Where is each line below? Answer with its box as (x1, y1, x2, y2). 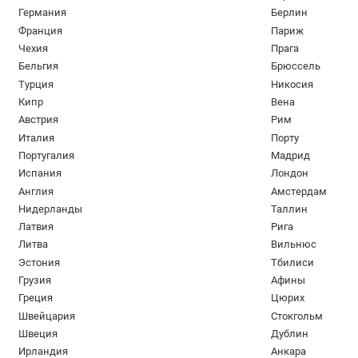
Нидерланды (18, 202, 82, 215)
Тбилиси (270, 256, 314, 268)
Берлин (270, 6, 308, 19)
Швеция (18, 328, 58, 340)
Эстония (18, 256, 60, 268)
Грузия (18, 274, 51, 287)
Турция (18, 78, 54, 90)
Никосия (270, 78, 313, 90)
